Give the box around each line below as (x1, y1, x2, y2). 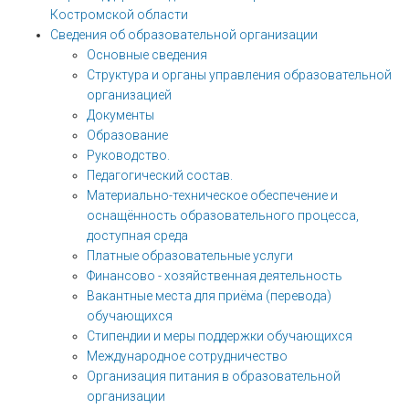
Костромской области (50, 7, 188, 22)
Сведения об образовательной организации (50, 27, 318, 42)
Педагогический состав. (87, 168, 233, 183)
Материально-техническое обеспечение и (87, 188, 338, 203)
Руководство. (87, 148, 170, 163)
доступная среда (87, 228, 188, 243)
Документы (87, 108, 154, 122)
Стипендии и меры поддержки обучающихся (87, 329, 352, 343)
